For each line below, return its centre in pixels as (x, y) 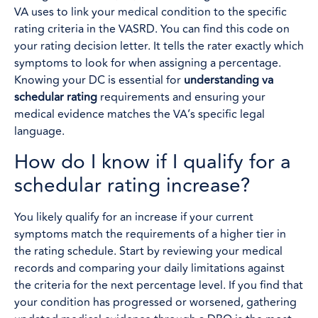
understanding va (229, 81)
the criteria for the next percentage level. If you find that (159, 285)
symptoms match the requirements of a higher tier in (150, 234)
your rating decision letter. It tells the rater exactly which (159, 46)
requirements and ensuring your (181, 98)
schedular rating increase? (132, 185)
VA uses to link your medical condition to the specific (150, 12)
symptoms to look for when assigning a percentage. (148, 64)
